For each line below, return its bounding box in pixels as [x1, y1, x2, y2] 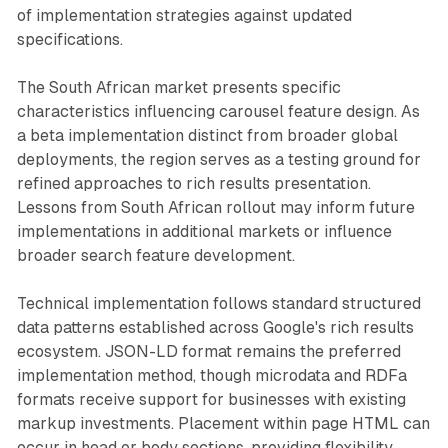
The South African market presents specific [16, 77, 341, 97]
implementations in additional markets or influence [16, 221, 392, 241]
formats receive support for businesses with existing [16, 389, 406, 409]
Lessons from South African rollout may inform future [16, 197, 415, 217]
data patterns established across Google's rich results [16, 317, 414, 337]
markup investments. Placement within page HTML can [16, 413, 430, 433]
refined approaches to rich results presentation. [16, 173, 371, 193]
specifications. [16, 29, 123, 49]
